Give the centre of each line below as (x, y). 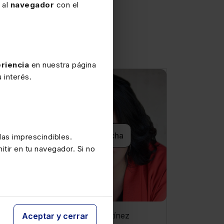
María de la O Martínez (86, 215)
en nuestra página (62, 64)
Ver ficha (106, 135)
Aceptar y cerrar (55, 216)
